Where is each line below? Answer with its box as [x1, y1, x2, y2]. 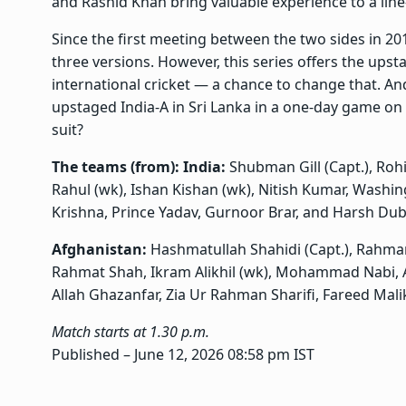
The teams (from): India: [52, 157, 229, 178]
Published [52, 344, 123, 365]
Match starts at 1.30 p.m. [52, 322, 209, 343]
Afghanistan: [52, 239, 150, 260]
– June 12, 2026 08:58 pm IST [123, 344, 314, 365]
